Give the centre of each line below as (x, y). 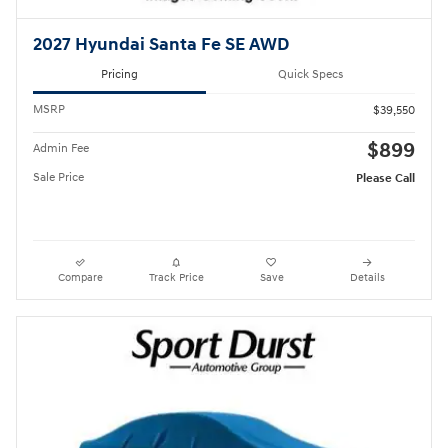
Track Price (176, 277)
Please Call (385, 178)
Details (367, 277)
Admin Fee (61, 148)
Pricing (119, 75)
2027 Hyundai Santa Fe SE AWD (161, 44)
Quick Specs (310, 75)
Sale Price (58, 177)
